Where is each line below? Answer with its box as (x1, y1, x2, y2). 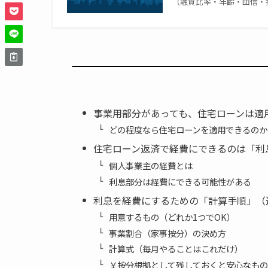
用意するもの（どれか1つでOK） (108, 211, 235, 224)
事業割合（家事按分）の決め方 (108, 226, 226, 239)
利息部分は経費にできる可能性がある (108, 175, 251, 188)
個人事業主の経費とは (108, 159, 193, 172)
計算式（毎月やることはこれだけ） (108, 242, 243, 255)
